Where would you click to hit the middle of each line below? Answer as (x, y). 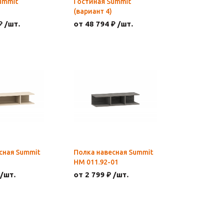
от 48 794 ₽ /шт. (103, 24)
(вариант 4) (93, 11)
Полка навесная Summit (113, 152)
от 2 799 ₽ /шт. (101, 175)
